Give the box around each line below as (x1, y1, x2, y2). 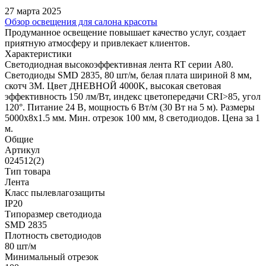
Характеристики (5, 48, 72, 59)
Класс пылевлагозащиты (5, 187, 105, 198)
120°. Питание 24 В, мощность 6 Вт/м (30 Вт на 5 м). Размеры (5, 102, 255, 112)
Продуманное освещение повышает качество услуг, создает (5, 27, 246, 37)
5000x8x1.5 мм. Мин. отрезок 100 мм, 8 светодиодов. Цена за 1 (5, 112, 260, 123)
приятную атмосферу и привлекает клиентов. (5, 37, 190, 48)
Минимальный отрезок (5, 251, 99, 262)
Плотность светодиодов (5, 230, 102, 240)
